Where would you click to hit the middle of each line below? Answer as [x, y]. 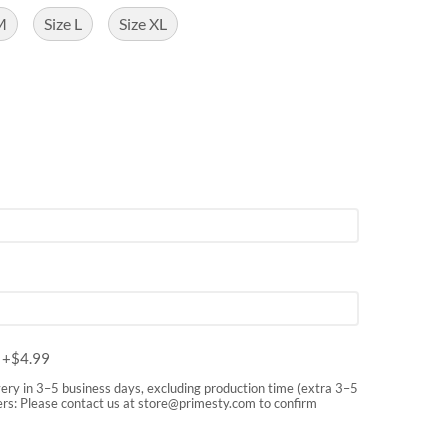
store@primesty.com [196, 403]
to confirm [286, 403]
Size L [63, 24]
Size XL [143, 24]
